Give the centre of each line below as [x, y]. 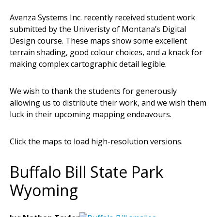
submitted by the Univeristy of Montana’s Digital [98, 29]
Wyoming [44, 190]
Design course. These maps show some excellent [98, 40]
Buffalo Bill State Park [86, 171]
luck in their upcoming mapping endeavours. [91, 114]
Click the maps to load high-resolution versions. [96, 141]
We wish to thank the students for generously [93, 91]
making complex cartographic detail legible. [88, 64]
